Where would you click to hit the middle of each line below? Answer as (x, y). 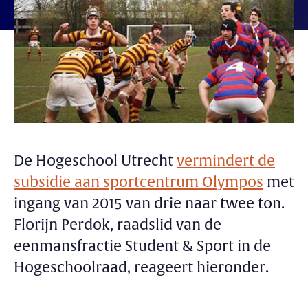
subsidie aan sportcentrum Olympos (139, 183)
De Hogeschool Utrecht (95, 162)
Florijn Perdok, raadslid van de (118, 225)
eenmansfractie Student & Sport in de (142, 247)
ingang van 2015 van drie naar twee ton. (149, 204)
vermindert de (226, 162)
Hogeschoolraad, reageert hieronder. (141, 268)
